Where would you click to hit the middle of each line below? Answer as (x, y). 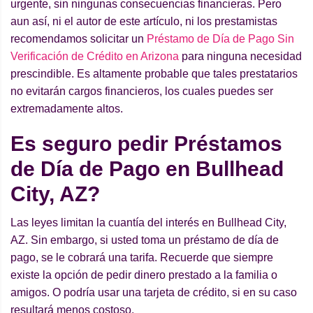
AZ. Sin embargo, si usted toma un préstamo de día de (145, 240)
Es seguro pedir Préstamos (146, 144)
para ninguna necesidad (240, 57)
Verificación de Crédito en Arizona (95, 57)
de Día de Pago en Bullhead (147, 169)
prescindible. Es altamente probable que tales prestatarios (154, 74)
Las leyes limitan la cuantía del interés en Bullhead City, (148, 223)
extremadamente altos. (67, 109)
